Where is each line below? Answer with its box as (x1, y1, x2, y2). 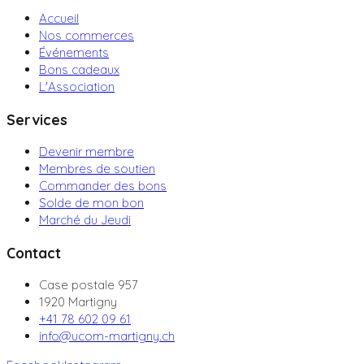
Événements (39, 45, 109, 61)
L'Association (39, 79, 115, 95)
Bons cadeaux (39, 62, 119, 78)
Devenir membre (39, 144, 134, 160)
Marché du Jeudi (39, 212, 131, 228)
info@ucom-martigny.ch (39, 328, 175, 344)
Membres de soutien (39, 161, 155, 177)
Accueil (39, 11, 79, 27)
